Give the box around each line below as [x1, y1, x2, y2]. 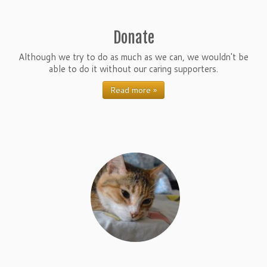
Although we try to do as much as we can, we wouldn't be [18, 51, 249, 63]
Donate [113, 28, 154, 47]
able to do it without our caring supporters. [49, 63, 218, 75]
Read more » [110, 84, 157, 96]
